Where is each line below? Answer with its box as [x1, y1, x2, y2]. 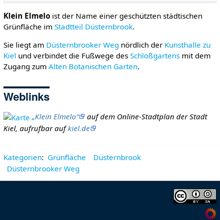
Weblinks [3, 88, 50, 104]
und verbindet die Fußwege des [16, 51, 130, 61]
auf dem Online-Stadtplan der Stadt [84, 111, 207, 121]
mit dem [179, 51, 211, 61]
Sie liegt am [3, 40, 46, 50]
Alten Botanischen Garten [48, 61, 137, 72]
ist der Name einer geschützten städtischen [50, 11, 202, 21]
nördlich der [118, 40, 165, 50]
